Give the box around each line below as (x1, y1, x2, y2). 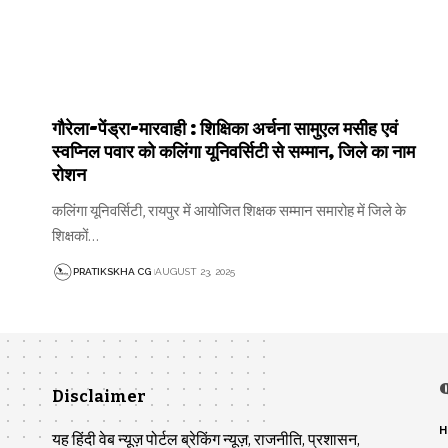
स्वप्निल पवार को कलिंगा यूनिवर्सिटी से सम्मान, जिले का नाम (52, 139, 415, 165)
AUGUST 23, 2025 (154, 266, 235, 278)
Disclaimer (52, 386, 146, 406)
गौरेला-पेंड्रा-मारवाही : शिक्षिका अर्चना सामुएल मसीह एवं (52, 116, 398, 142)
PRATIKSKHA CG (73, 266, 151, 278)
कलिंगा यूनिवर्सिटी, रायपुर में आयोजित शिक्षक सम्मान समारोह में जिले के (52, 201, 406, 220)
